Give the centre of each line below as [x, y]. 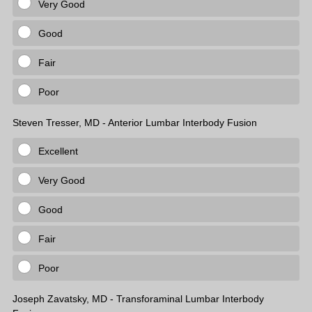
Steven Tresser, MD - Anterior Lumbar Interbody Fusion [136, 123]
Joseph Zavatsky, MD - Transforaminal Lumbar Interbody [138, 299]
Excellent [58, 151]
